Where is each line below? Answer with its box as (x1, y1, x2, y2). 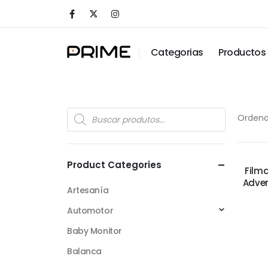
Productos (218, 45, 266, 59)
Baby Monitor (67, 225, 122, 237)
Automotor (67, 205, 114, 217)
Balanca (67, 245, 102, 257)
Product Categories (67, 159, 162, 171)
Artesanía (67, 184, 109, 196)
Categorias (151, 45, 203, 59)
